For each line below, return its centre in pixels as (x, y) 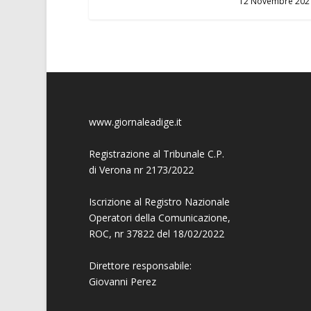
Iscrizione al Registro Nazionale (159, 201)
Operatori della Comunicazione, (159, 217)
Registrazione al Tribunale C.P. (156, 153)
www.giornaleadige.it (135, 121)
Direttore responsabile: (140, 265)
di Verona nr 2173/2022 (141, 169)
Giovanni (109, 281)
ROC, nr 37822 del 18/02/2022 (156, 233)
